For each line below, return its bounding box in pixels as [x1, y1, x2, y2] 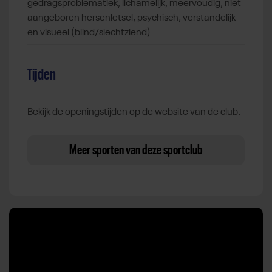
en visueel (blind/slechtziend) [27, 27, 151, 38]
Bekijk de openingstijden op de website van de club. [27, 107, 240, 117]
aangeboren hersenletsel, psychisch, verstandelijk [27, 13, 236, 23]
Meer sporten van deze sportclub [69, 143, 203, 157]
